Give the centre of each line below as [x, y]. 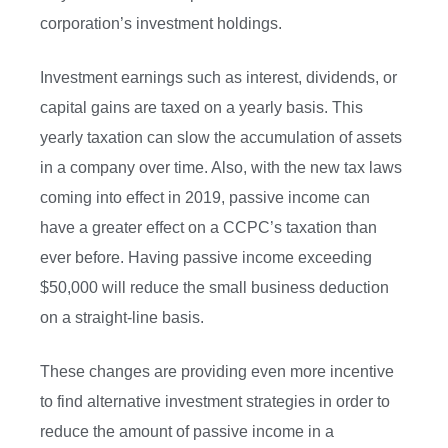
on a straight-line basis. [122, 318]
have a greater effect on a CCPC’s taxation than [208, 228]
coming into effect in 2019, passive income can [205, 198]
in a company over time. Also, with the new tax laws [221, 168]
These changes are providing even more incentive [217, 372]
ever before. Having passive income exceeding [206, 258]
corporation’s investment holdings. [161, 24]
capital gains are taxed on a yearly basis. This [201, 108]
